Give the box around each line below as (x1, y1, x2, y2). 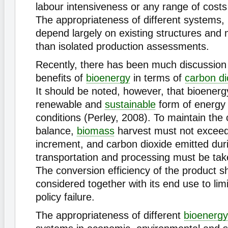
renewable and (36, 99, 105, 110)
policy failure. (36, 191, 95, 203)
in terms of (130, 72, 185, 83)
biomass (77, 125, 115, 136)
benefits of (36, 72, 86, 83)
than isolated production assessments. (36, 41, 209, 52)
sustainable (105, 99, 156, 110)
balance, (36, 125, 77, 136)
